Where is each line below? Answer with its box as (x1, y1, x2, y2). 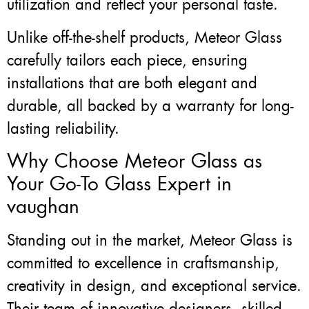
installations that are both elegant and (7, 72, 257, 93)
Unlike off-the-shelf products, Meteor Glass (7, 27, 282, 48)
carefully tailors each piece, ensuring (7, 50, 248, 70)
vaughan (7, 194, 79, 220)
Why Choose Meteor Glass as (7, 148, 262, 175)
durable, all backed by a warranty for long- (7, 95, 294, 116)
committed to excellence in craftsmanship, (7, 253, 279, 274)
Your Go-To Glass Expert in (7, 171, 232, 197)
